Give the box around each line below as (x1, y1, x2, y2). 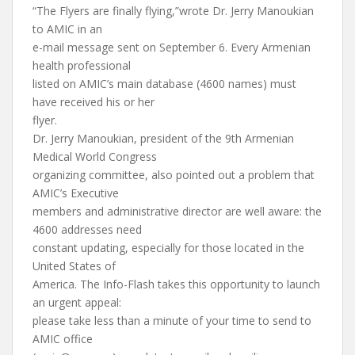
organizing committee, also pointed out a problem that (32, 167, 315, 182)
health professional (32, 58, 131, 73)
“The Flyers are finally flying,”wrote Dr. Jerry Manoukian (32, 3, 314, 18)
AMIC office (32, 331, 93, 346)
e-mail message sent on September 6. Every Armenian (32, 40, 311, 55)
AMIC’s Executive (32, 185, 119, 200)
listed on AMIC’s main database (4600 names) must (32, 76, 296, 91)
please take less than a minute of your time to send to (32, 313, 311, 328)
